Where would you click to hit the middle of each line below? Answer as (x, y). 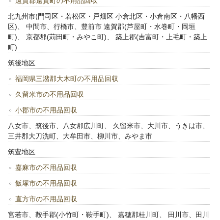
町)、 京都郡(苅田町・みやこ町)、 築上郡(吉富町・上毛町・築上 (108, 37)
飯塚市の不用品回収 (46, 183)
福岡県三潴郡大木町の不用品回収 (67, 79)
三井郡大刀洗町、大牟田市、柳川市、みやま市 (80, 136)
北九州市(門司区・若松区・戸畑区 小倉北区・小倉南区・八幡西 (107, 16)
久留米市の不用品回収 (50, 95)
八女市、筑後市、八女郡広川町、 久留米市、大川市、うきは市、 (109, 126)
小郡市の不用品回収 (46, 110)
